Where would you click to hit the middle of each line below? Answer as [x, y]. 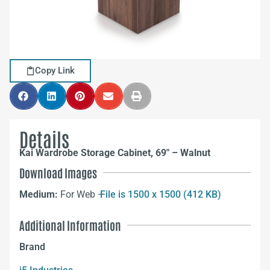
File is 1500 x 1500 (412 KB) [161, 194]
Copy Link [55, 71]
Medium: [40, 194]
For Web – [83, 194]
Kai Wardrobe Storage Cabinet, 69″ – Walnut [115, 153]
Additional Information [70, 225]
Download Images [58, 173]
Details [44, 138]
